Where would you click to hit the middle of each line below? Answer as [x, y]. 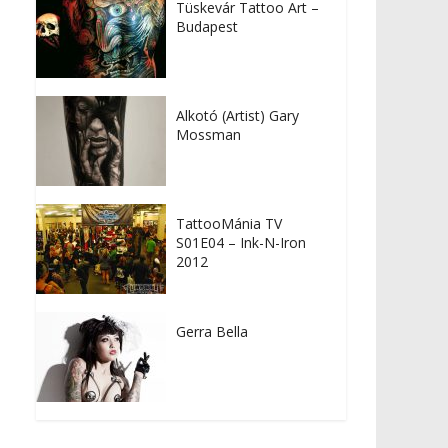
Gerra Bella [212, 332]
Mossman [208, 135]
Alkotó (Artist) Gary [237, 116]
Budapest [207, 27]
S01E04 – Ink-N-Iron [241, 243]
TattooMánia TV [229, 224]
